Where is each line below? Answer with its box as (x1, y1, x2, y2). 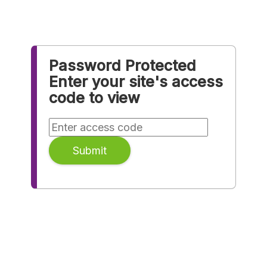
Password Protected (49, 57, 197, 74)
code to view (49, 89, 141, 107)
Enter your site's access (49, 73, 223, 91)
